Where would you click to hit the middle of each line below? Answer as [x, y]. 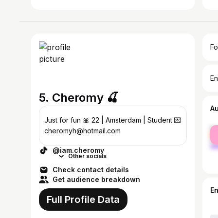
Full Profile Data [83, 200]
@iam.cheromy [78, 150]
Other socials [87, 156]
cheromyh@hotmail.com [82, 131]
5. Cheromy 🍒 [79, 98]
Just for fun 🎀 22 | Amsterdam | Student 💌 [113, 120]
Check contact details [91, 170]
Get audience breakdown [96, 179]
